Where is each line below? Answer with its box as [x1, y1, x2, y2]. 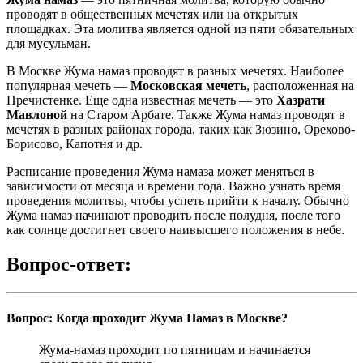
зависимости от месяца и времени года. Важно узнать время [6, 179, 340, 194]
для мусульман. [6, 36, 91, 51]
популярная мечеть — [6, 79, 130, 93]
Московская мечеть [130, 79, 246, 93]
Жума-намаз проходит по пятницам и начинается [39, 342, 310, 357]
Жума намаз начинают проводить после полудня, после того [6, 208, 340, 223]
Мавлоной [6, 108, 67, 122]
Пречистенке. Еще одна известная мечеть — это [6, 93, 276, 108]
